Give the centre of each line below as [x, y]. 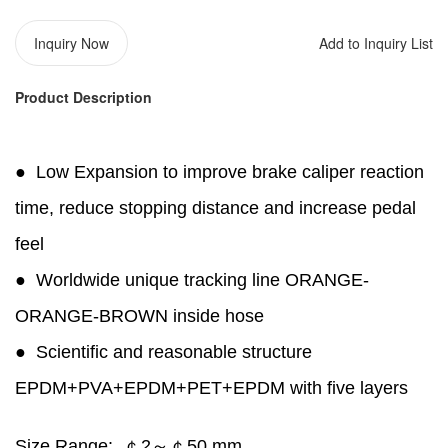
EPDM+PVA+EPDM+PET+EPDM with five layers [211, 387]
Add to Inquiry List [376, 42]
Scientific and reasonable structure [174, 351]
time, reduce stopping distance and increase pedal [215, 207]
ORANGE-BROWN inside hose [139, 315]
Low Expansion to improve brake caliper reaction [230, 171]
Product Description [83, 96]
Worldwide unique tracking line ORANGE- [202, 279]
